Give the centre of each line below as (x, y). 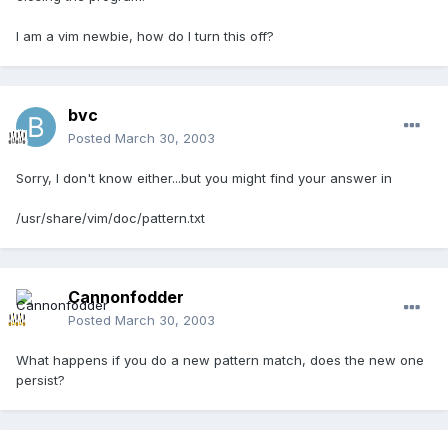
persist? (40, 380)
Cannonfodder (126, 297)
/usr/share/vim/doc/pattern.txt (110, 218)
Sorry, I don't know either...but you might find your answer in (204, 178)
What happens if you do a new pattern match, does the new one (220, 360)
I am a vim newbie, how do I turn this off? (145, 36)
